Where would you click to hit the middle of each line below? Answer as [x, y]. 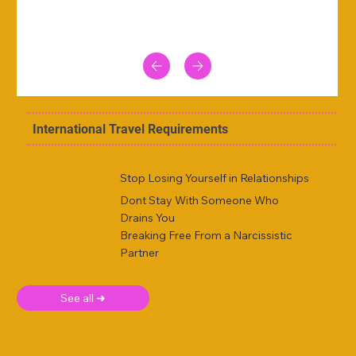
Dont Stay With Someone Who [199, 200]
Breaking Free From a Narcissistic [206, 235]
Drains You [147, 217]
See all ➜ [83, 298]
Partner [139, 252]
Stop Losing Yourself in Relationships [214, 178]
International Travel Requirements [130, 130]
